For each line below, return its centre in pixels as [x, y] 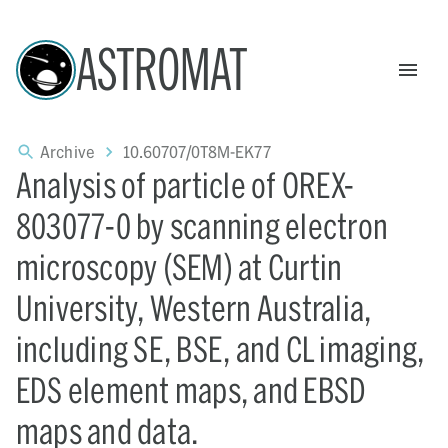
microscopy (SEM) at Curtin [179, 266]
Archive [68, 151]
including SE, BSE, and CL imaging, [220, 348]
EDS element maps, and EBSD [191, 389]
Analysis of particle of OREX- [185, 184]
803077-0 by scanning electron [202, 225]
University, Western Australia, [194, 307]
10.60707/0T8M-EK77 [197, 151]
